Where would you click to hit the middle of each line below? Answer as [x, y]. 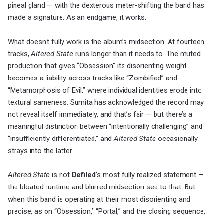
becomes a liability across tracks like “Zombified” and [93, 78]
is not [61, 175]
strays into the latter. [40, 151]
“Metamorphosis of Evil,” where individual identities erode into [105, 90]
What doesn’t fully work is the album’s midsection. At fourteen [106, 42]
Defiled [84, 175]
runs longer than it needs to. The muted [137, 54]
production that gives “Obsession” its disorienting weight [97, 66]
